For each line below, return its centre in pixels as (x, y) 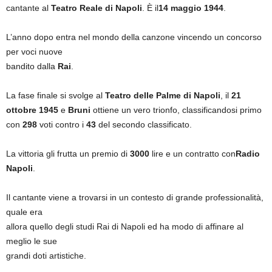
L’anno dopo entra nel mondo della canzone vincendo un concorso (134, 37)
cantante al (29, 8)
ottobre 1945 (32, 110)
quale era (24, 212)
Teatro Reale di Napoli (97, 8)
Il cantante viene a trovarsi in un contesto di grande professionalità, (135, 197)
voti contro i (63, 124)
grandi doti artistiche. (46, 256)
